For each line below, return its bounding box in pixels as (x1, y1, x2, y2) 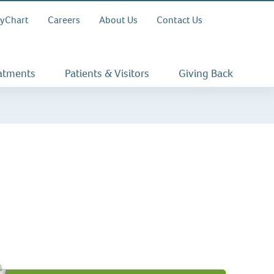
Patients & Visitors (64, 66, 149, 81)
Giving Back (178, 66, 233, 81)
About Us (98, 13, 138, 26)
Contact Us (156, 13, 202, 26)
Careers (47, 13, 80, 26)
